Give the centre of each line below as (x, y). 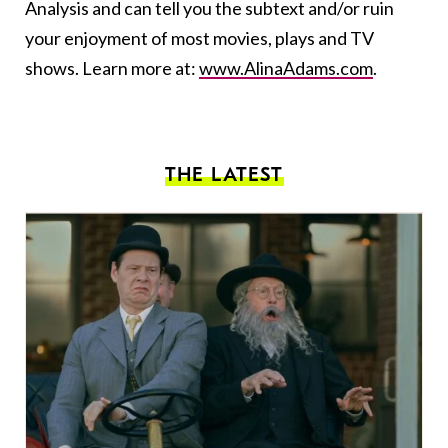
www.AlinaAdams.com (286, 68)
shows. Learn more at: (112, 68)
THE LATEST (224, 175)
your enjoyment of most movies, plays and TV (199, 38)
